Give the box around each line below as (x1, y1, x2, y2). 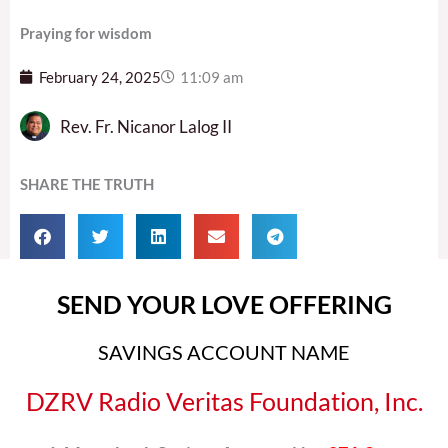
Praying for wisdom (20, 23, 152, 42)
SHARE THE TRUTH (20, 175, 154, 194)
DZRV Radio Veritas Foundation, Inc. (25, 386, 423, 417)
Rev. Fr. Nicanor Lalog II (60, 115, 232, 137)
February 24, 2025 (39, 68, 161, 86)
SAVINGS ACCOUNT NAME (98, 340, 350, 365)
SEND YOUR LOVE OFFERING (56, 289, 392, 320)
